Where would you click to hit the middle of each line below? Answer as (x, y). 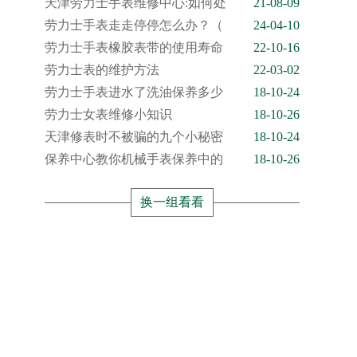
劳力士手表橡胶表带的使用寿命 (134, 47)
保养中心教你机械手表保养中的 (134, 159)
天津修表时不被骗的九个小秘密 (134, 137)
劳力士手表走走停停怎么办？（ (134, 25)
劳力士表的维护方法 (102, 70)
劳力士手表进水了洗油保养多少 (134, 92)
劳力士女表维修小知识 (108, 114)
